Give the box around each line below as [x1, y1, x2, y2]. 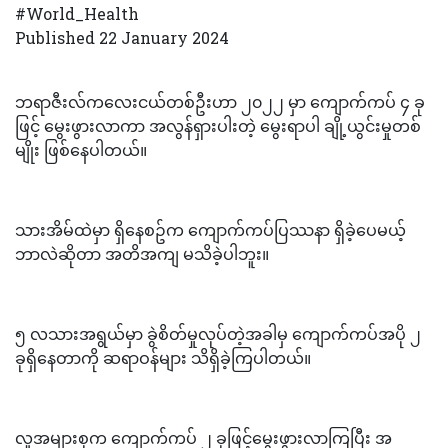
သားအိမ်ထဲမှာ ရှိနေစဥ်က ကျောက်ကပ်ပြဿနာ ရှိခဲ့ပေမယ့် [15, 218, 406, 240]
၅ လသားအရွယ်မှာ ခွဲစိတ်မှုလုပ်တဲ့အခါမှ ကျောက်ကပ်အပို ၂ [15, 322, 421, 344]
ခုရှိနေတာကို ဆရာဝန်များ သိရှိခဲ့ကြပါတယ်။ [15, 346, 311, 368]
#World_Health [15, 2, 139, 24]
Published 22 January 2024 [15, 26, 229, 48]
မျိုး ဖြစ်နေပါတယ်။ [15, 138, 147, 160]
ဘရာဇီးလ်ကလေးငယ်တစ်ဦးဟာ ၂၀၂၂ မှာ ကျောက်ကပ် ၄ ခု [15, 90, 425, 112]
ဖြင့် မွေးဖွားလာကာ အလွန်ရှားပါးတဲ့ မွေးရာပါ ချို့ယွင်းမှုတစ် [15, 114, 421, 136]
